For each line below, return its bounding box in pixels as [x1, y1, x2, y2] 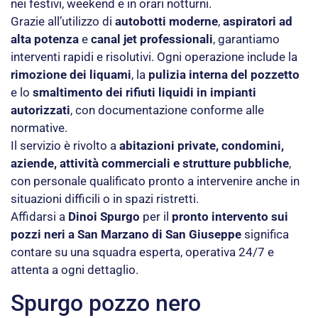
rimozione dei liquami [11, 67, 131, 82]
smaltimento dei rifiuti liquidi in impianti [33, 85, 256, 100]
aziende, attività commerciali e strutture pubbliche [11, 156, 289, 171]
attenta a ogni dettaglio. [11, 263, 138, 278]
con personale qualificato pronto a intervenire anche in [11, 174, 300, 189]
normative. [11, 121, 67, 136]
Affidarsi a [11, 209, 68, 224]
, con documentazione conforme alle [70, 103, 264, 118]
